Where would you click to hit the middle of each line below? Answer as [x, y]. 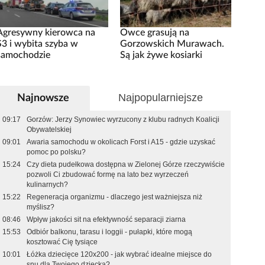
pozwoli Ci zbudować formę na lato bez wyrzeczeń [108, 174]
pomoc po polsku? [56, 152]
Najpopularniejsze [160, 97]
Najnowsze [43, 98]
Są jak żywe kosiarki [161, 55]
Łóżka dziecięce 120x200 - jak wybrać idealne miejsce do [119, 254]
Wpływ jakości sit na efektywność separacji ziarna [106, 219]
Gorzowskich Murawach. [172, 44]
